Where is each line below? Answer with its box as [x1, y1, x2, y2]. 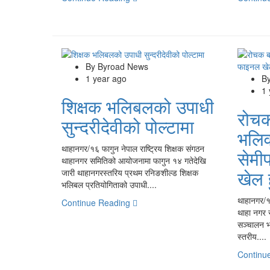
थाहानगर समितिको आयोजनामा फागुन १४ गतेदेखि [61, 154, 206, 166]
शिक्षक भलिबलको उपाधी [61, 93, 214, 119]
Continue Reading [61, 196, 133, 209]
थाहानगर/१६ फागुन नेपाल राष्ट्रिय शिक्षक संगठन [61, 142, 204, 154]
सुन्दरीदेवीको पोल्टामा [61, 113, 194, 139]
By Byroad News [86, 60, 148, 72]
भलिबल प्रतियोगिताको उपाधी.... [61, 178, 157, 190]
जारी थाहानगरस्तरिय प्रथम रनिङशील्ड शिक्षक [61, 166, 198, 178]
